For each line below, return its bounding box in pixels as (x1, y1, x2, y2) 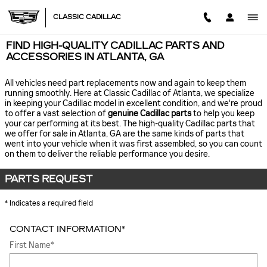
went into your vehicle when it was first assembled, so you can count (5, 139, 262, 149)
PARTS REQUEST (5, 173, 93, 185)
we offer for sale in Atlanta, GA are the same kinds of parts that (5, 129, 244, 139)
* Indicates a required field (5, 199, 93, 207)
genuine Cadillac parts (108, 108, 191, 119)
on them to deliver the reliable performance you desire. (5, 149, 210, 159)
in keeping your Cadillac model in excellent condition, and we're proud (5, 98, 262, 108)
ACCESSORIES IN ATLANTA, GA (6, 51, 164, 63)
